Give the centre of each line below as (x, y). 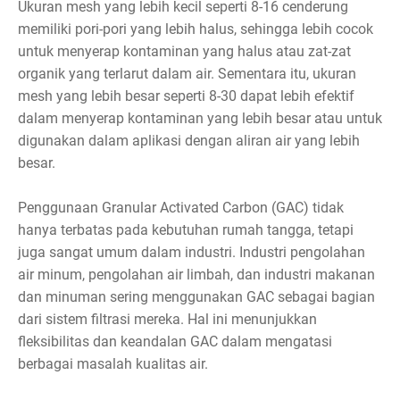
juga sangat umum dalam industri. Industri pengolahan (192, 253)
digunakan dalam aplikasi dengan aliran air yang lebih (189, 141)
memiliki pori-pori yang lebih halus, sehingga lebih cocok (196, 29)
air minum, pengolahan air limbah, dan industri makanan (196, 275)
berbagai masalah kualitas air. (113, 364)
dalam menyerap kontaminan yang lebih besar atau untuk (200, 119)
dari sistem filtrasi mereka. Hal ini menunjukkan (167, 320)
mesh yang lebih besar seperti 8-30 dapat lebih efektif (186, 96)
